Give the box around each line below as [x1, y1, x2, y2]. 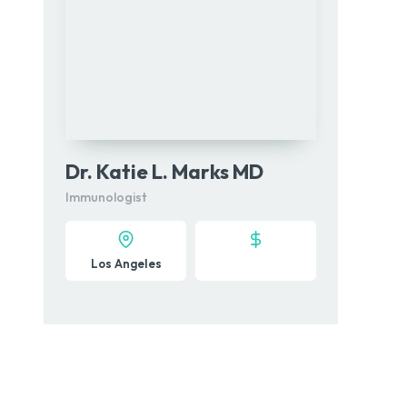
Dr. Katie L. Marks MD [65, 159, 263, 184]
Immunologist [65, 189, 146, 205]
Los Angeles [90, 256, 162, 271]
